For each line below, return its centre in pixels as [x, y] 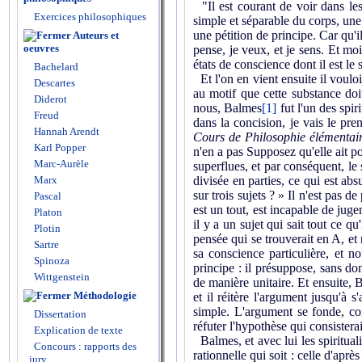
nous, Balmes [228, 108]
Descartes [53, 83]
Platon [47, 212]
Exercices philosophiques [89, 17]
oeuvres [41, 48]
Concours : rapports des [85, 346]
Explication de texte [78, 330]
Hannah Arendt [65, 131]
